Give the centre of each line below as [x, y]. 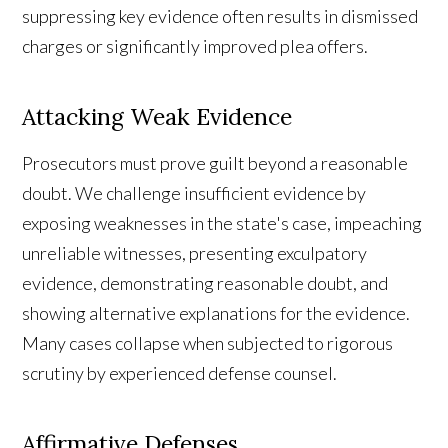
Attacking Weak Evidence [157, 117]
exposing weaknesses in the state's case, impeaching [222, 223]
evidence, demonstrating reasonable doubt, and [205, 283]
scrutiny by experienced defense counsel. [180, 373]
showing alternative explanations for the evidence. [216, 313]
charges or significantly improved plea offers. [195, 46]
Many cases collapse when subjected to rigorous [208, 343]
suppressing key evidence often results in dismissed [220, 16]
